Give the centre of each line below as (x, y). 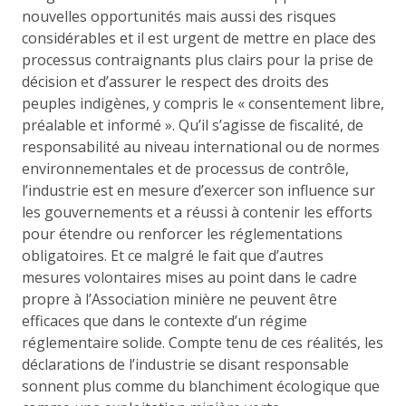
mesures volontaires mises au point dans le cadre (189, 277)
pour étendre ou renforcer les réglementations (182, 233)
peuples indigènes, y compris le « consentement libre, (203, 103)
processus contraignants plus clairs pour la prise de (198, 59)
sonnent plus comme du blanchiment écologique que (201, 386)
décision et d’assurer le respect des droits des (175, 81)
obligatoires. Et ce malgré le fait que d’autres (173, 255)
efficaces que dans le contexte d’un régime (164, 320)
